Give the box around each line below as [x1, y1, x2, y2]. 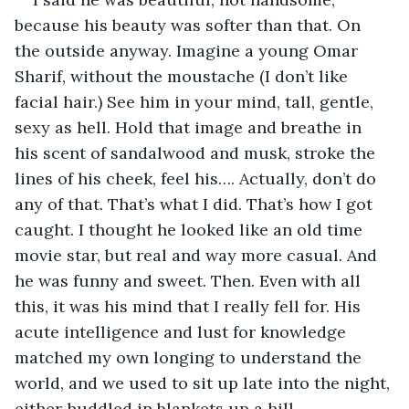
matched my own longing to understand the [15, 346, 366, 368]
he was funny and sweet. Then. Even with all [15, 269, 365, 291]
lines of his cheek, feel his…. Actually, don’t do [15, 167, 381, 189]
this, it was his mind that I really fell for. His [15, 295, 365, 317]
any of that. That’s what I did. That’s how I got [15, 193, 377, 215]
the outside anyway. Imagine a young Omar [15, 39, 362, 61]
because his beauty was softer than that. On [15, 14, 365, 36]
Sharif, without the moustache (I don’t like [15, 65, 352, 87]
